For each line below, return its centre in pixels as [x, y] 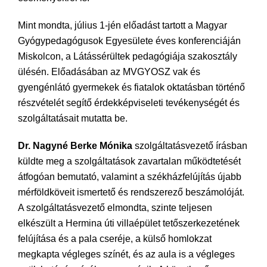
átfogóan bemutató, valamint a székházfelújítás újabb [130, 177]
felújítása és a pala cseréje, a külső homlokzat [115, 239]
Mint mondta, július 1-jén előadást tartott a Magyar [122, 25]
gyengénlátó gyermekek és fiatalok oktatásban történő [131, 87]
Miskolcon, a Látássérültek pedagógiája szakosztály [128, 56]
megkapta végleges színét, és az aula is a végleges [126, 254]
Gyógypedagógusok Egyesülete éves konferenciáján [129, 41]
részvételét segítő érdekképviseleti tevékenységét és [129, 103]
